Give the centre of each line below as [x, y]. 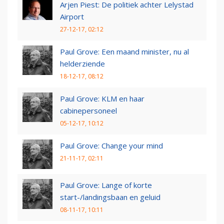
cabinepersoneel [88, 110]
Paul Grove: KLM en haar [102, 98]
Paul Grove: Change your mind [111, 145]
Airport [72, 16]
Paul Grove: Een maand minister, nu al [124, 51]
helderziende [82, 63]
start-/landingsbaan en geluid [110, 197]
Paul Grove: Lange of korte [106, 185]
